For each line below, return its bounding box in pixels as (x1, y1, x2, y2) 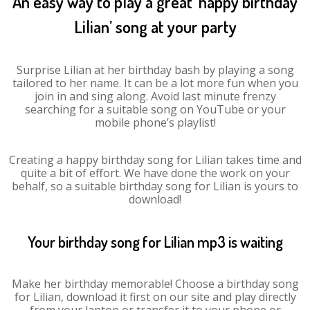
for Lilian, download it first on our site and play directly (14, 289, 296, 304)
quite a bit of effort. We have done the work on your (20, 165, 290, 181)
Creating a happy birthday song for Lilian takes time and (8, 152, 302, 167)
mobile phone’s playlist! (94, 115, 216, 130)
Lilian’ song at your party (73, 16, 237, 37)
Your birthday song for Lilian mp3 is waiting (27, 232, 283, 251)
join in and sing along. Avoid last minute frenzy (34, 89, 276, 104)
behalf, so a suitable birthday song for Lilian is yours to (12, 179, 298, 194)
